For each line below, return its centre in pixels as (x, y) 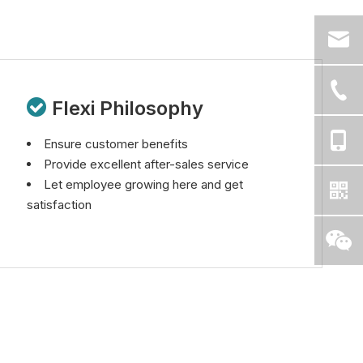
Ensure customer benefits (115, 143)
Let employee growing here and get (143, 184)
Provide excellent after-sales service (146, 164)
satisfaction (59, 204)
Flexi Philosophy (127, 108)
